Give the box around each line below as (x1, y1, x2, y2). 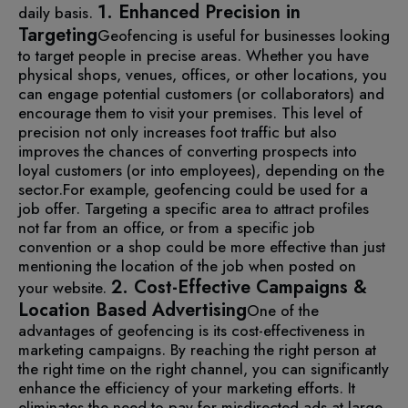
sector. (18, 178, 63, 200)
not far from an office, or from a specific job (18, 216, 315, 239)
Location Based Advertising (18, 296, 247, 323)
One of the (247, 299, 319, 321)
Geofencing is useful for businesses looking (97, 24, 390, 46)
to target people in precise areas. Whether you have (18, 44, 369, 66)
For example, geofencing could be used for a (63, 178, 368, 200)
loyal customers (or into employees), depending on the (18, 158, 384, 181)
